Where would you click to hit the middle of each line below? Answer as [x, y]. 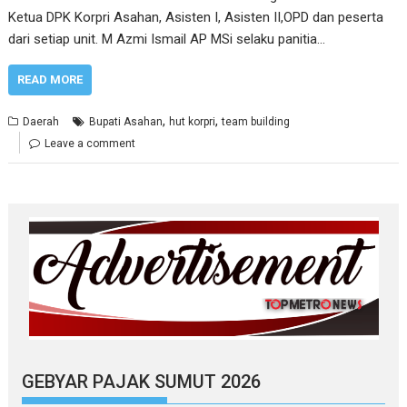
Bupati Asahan [126, 122]
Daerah [41, 122]
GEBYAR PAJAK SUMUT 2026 [142, 382]
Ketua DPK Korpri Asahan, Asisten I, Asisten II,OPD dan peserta [196, 17]
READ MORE [50, 79]
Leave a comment [90, 144]
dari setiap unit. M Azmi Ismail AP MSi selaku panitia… [167, 39]
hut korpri [193, 122]
